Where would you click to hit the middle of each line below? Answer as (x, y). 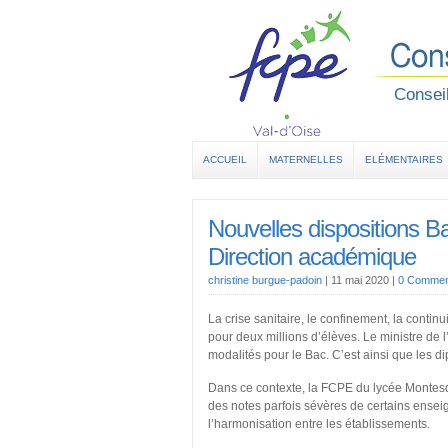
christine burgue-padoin (265, 280)
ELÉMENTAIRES (404, 159)
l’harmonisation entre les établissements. (319, 424)
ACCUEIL (225, 159)
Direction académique (312, 256)
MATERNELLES (306, 159)
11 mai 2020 (361, 280)
